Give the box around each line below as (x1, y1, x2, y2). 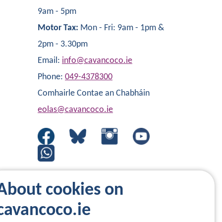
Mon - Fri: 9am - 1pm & (80, 23, 164, 33)
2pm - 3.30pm (38, 40, 88, 49)
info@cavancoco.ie (62, 56, 132, 65)
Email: (38, 56, 62, 65)
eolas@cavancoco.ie (38, 105, 113, 114)
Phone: (38, 72, 65, 82)
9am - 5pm (38, 7, 76, 16)
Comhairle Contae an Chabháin (38, 89, 150, 98)
